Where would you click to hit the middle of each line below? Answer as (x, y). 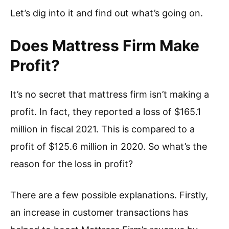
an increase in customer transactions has (99, 213)
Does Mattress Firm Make (105, 46)
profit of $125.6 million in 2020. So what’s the (109, 147)
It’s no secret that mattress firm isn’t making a (110, 95)
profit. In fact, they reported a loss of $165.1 (106, 112)
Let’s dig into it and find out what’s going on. (107, 13)
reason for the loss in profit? (72, 164)
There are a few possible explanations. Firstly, (109, 195)
